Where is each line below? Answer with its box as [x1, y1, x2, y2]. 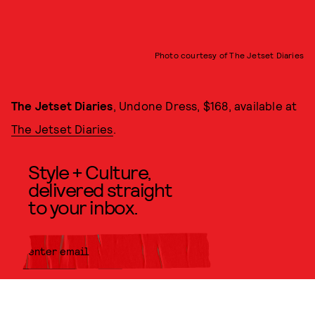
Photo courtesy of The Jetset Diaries [154, 50, 304, 60]
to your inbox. [28, 195, 138, 219]
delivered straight [28, 177, 172, 201]
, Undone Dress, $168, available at [112, 98, 297, 112]
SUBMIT [165, 281, 211, 297]
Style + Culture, [28, 160, 151, 184]
